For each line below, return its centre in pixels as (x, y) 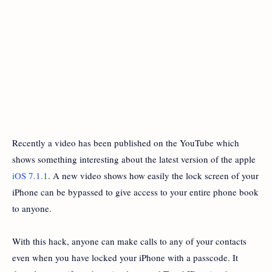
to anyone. (32, 208)
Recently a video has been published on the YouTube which (126, 142)
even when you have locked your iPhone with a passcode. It (125, 257)
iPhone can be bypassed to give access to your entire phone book (135, 192)
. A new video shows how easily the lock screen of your (153, 175)
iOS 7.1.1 (30, 175)
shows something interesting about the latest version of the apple (134, 159)
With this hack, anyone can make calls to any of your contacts (129, 241)
